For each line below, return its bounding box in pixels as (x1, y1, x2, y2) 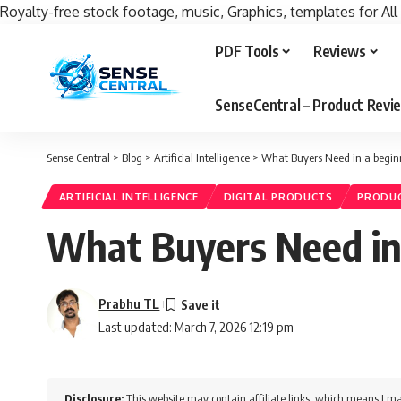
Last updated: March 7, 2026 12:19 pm (98, 319, 294, 336)
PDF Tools (215, 40, 279, 61)
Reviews (313, 40, 366, 61)
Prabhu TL (98, 295, 160, 312)
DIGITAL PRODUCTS (223, 190, 333, 204)
